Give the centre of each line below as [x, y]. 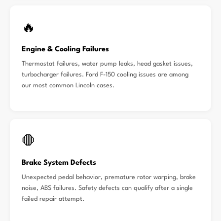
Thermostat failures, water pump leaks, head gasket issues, [107, 64]
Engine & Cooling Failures [65, 50]
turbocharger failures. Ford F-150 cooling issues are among [105, 75]
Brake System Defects [59, 163]
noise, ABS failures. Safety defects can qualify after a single [107, 188]
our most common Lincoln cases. [68, 86]
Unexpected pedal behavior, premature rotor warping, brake [109, 177]
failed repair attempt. [53, 199]
